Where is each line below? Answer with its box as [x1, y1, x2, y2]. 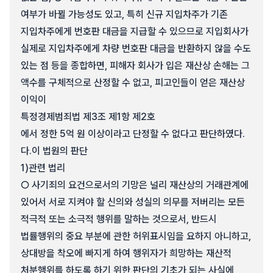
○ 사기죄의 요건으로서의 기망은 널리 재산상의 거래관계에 [21, 179, 249, 191]
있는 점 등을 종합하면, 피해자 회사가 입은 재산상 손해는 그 [21, 60, 250, 71]
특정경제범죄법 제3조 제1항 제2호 [21, 111, 155, 122]
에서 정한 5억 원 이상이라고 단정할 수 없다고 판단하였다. [21, 128, 245, 140]
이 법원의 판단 [32, 145, 88, 157]
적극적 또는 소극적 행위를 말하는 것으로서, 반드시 [21, 213, 217, 225]
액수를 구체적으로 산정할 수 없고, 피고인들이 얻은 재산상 [21, 77, 245, 88]
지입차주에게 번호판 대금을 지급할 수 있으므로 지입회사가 [21, 26, 249, 37]
